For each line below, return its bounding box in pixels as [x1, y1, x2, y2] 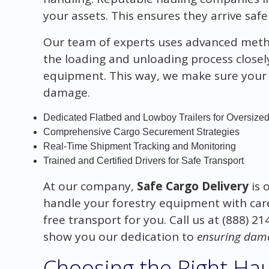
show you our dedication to [43, 228, 197, 244]
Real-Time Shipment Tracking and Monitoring [43, 141, 236, 151]
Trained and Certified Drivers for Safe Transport [43, 155, 244, 166]
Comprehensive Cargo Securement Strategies [43, 126, 240, 137]
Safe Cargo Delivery [136, 178, 249, 194]
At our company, [43, 178, 137, 194]
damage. [43, 84, 90, 100]
